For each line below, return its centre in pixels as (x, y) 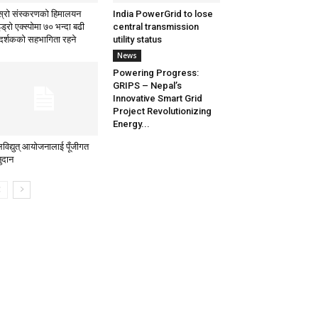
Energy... (131, 124)
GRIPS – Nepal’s (147, 86)
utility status (137, 40)
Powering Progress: (155, 73)
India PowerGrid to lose (163, 14)
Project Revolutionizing (162, 111)
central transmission (155, 27)
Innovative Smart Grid (157, 99)
